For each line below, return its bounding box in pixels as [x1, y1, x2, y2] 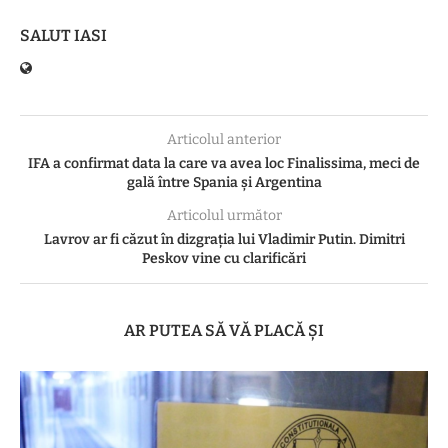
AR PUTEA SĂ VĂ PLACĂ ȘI [124, 320, 324, 340]
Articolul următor [166, 206, 282, 224]
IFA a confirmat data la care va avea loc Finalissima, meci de [28, 154, 420, 172]
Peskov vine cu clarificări [142, 249, 306, 267]
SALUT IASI [20, 25, 107, 45]
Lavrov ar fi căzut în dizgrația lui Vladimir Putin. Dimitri [43, 230, 405, 248]
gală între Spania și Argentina [126, 173, 322, 191]
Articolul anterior [167, 130, 281, 148]
